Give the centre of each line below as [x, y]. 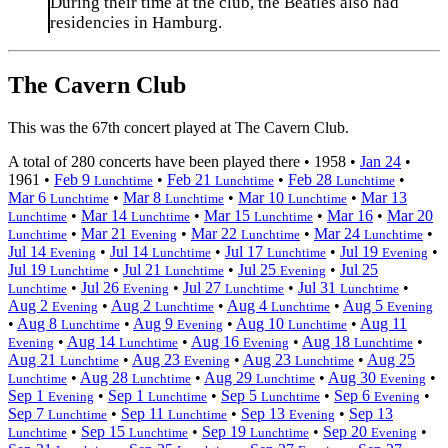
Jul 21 [144, 269]
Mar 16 [350, 215]
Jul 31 [319, 287]
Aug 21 [34, 359]
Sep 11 [144, 413]
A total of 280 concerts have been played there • [161, 161]
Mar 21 [106, 233]
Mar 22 [216, 233]
